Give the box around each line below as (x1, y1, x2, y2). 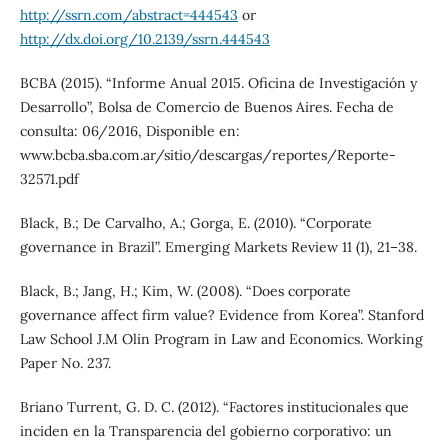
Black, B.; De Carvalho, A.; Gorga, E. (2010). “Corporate (19, 214, 372, 233)
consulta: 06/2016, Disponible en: (19, 122, 240, 141)
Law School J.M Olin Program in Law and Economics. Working (19, 330, 423, 349)
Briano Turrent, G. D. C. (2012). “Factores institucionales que (19, 398, 409, 417)
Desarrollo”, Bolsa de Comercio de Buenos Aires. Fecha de (19, 98, 394, 117)
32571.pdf (19, 170, 79, 189)
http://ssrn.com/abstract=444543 (19, 6, 238, 25)
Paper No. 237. (19, 354, 111, 373)
